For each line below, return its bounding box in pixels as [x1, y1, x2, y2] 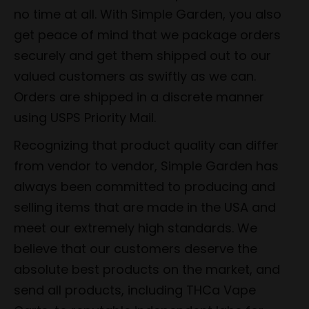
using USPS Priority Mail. [14, 108, 156, 126]
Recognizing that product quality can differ [14, 136, 279, 154]
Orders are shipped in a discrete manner [14, 88, 264, 106]
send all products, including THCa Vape [14, 281, 256, 299]
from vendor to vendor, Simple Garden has [14, 157, 279, 175]
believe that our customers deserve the [14, 239, 257, 257]
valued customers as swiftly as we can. [14, 67, 256, 85]
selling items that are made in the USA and [14, 198, 276, 216]
